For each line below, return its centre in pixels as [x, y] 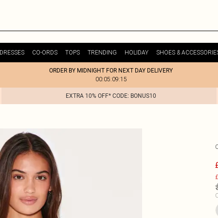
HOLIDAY [136, 52]
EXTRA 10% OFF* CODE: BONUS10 [111, 96]
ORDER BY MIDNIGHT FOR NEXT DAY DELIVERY [111, 71]
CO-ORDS [45, 52]
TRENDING [102, 52]
